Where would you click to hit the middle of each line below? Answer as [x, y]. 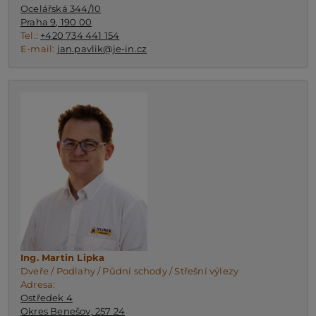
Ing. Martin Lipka [62, 257]
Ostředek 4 [46, 297]
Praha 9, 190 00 [56, 22]
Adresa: [38, 284]
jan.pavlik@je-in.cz [102, 48]
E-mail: [38, 48]
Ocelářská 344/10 [61, 8]
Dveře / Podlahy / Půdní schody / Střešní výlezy [129, 271]
